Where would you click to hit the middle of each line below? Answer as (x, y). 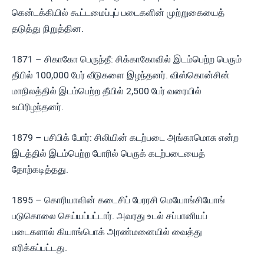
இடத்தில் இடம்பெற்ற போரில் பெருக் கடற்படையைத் (108, 154)
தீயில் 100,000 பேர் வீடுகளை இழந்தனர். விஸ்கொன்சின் (121, 75)
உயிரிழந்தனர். (38, 107)
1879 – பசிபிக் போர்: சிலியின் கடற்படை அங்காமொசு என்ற (125, 138)
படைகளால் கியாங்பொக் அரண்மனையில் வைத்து (107, 232)
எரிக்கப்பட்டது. (39, 248)
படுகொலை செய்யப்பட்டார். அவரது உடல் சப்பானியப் (110, 216)
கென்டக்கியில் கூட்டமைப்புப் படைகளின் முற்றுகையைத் (118, 13)
